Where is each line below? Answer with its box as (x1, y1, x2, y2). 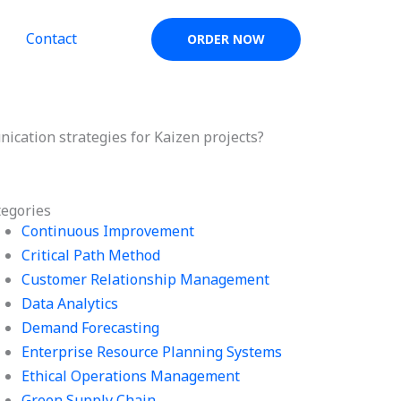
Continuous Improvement (21, 221, 195, 241)
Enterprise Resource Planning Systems (21, 342, 283, 362)
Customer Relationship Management (21, 269, 270, 289)
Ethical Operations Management (21, 366, 241, 386)
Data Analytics (21, 294, 119, 313)
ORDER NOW (187, 30, 265, 47)
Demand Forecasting (21, 318, 160, 337)
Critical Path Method (21, 245, 161, 265)
